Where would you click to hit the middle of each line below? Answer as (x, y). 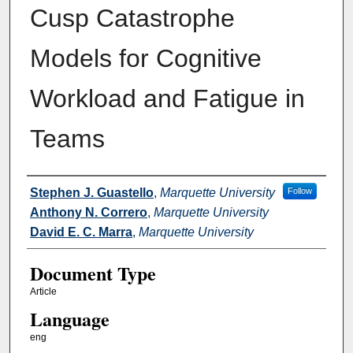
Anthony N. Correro (88, 212)
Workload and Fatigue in (167, 98)
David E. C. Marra (81, 232)
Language (69, 318)
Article (43, 291)
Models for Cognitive (145, 58)
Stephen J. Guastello (91, 192)
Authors (56, 190)
